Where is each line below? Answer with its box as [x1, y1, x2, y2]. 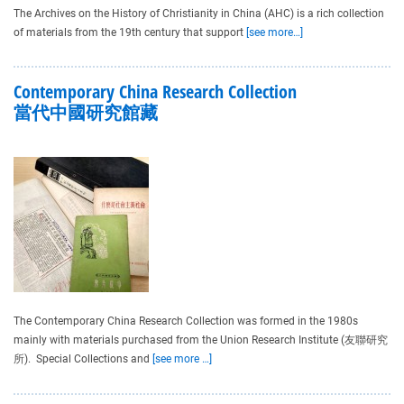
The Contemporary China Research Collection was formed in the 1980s [14, 315, 358, 328]
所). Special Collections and [14, 353, 152, 366]
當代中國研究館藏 [14, 100, 158, 125]
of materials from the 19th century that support [14, 25, 246, 39]
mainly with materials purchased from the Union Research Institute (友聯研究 [14, 334, 388, 347]
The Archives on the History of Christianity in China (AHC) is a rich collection [14, 6, 384, 20]
